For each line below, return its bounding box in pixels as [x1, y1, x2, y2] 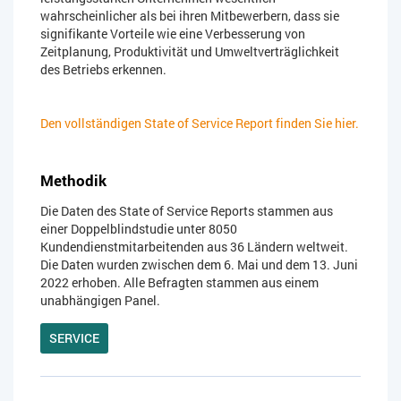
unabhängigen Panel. [40, 292, 160, 310]
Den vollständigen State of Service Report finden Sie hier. [40, 115, 359, 132]
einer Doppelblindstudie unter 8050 [40, 220, 237, 238]
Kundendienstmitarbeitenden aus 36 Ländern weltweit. [40, 238, 348, 256]
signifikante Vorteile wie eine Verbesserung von [40, 25, 305, 43]
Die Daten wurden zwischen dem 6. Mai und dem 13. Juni [40, 256, 358, 274]
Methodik [40, 170, 107, 192]
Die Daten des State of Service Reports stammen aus [40, 202, 333, 220]
